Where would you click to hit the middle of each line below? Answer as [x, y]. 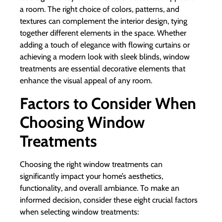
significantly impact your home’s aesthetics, [91, 176]
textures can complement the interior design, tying [104, 21]
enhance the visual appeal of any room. [86, 81]
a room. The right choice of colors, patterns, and [100, 9]
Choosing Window [82, 122]
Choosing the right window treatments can [91, 164]
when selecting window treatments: [79, 212]
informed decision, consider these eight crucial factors [109, 200]
